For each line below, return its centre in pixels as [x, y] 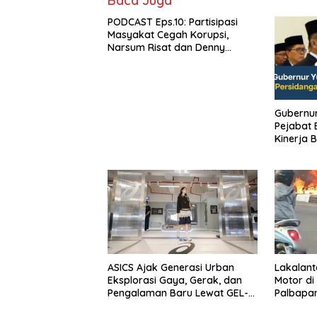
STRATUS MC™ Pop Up [160, 306]
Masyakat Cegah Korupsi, [168, 35]
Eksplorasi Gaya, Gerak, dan [175, 281]
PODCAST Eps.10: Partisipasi [173, 22]
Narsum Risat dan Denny [166, 48]
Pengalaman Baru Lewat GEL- [178, 293]
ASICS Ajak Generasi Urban [171, 268]
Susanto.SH [134, 60]
